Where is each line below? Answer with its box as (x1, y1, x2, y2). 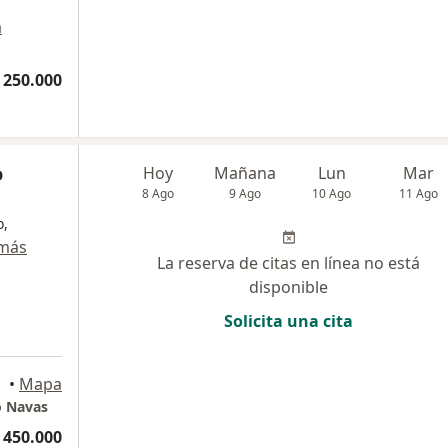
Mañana (214, 162, 277, 184)
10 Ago (312, 185, 352, 202)
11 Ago (399, 185, 439, 202)
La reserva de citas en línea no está (157, 252, 420, 274)
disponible (249, 276, 328, 298)
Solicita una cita (224, 310, 353, 332)
